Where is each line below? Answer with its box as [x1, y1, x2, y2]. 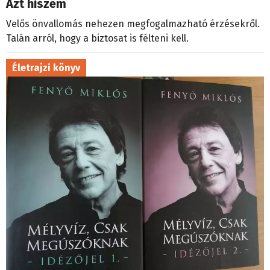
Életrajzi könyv [12, 62, 80, 74]
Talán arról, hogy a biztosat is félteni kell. [6, 33, 189, 45]
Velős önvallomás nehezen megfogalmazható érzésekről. [6, 18, 260, 30]
